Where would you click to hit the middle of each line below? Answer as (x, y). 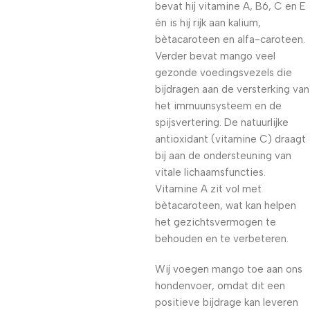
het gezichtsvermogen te (216, 222)
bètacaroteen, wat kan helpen (226, 206)
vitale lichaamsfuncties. (210, 172)
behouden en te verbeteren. (222, 239)
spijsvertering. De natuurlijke (222, 122)
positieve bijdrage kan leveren (227, 302)
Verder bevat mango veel (215, 56)
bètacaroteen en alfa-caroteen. (230, 39)
